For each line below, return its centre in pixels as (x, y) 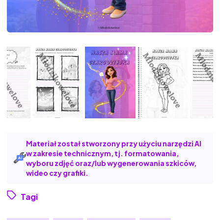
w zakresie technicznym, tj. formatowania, (102, 153)
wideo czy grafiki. (57, 173)
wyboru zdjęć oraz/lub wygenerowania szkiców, (111, 163)
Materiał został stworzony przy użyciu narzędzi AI (114, 143)
